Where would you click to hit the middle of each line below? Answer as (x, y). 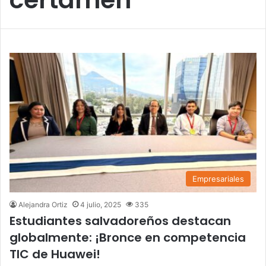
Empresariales (218, 178)
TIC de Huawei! (55, 254)
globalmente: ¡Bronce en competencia (128, 237)
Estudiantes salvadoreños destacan (120, 221)
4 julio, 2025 (101, 204)
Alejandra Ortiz (43, 204)
